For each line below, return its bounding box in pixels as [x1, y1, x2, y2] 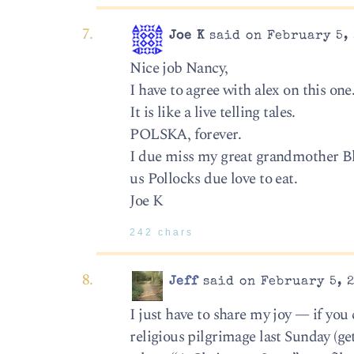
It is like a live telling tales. [130, 100, 296, 124]
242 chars [130, 228, 194, 238]
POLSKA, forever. [130, 122, 242, 146]
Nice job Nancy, [130, 56, 228, 80]
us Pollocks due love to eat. [130, 167, 298, 190]
